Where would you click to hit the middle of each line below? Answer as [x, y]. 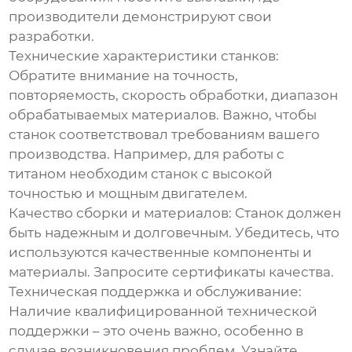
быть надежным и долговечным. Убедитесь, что [174, 233]
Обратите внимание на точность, [124, 76]
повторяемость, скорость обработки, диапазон [174, 95]
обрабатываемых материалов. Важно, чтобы [163, 115]
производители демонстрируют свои [141, 17]
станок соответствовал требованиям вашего [165, 135]
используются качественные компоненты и [161, 253]
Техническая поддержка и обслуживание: [156, 292]
